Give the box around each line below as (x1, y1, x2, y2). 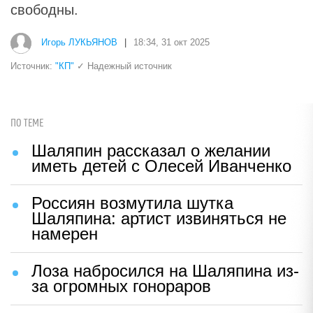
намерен (31, 224, 98, 243)
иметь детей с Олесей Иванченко (31, 156, 291, 175)
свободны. (10, 1, 78, 17)
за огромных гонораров (31, 276, 211, 296)
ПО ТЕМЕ (10, 117, 43, 129)
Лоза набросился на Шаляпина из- (31, 261, 299, 280)
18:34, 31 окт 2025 (133, 37, 210, 48)
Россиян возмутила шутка (31, 193, 233, 212)
